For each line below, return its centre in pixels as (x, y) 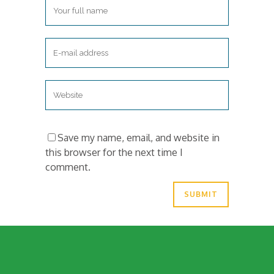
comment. (68, 167)
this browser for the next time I (114, 152)
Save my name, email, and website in (139, 137)
